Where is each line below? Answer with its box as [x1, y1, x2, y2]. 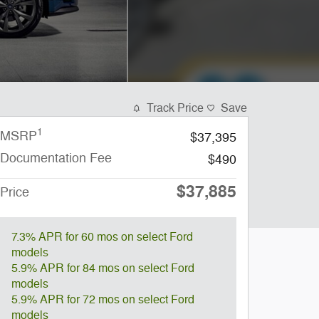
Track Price [147, 101, 204, 115]
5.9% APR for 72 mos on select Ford [11, 293, 194, 307]
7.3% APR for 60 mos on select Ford [11, 230, 193, 244]
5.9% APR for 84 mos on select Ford [11, 261, 194, 276]
